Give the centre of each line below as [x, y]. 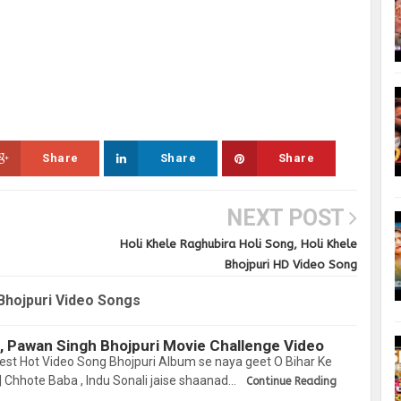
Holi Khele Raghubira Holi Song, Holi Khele [238, 244]
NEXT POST [287, 218]
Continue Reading [291, 382]
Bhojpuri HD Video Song [290, 265]
